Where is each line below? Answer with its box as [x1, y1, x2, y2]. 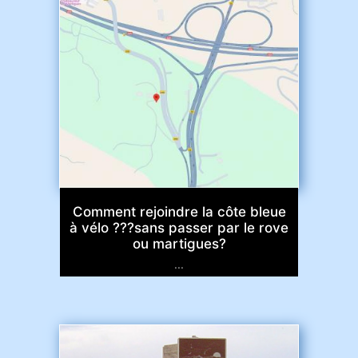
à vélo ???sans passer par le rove [70, 219, 288, 236]
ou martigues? [132, 235, 226, 252]
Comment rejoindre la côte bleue [72, 203, 286, 220]
